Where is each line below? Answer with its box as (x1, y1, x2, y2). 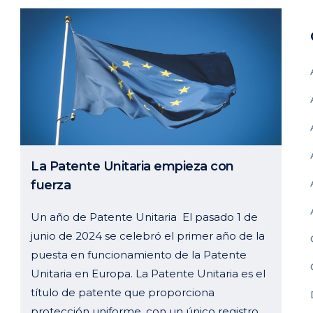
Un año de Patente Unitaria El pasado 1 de (31, 210, 258, 224)
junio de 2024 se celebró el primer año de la (31, 228, 265, 242)
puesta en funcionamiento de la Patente (31, 247, 247, 261)
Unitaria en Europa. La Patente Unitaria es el (31, 266, 265, 280)
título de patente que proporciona (31, 285, 214, 299)
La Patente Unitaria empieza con (31, 158, 234, 174)
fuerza (31, 177, 71, 193)
